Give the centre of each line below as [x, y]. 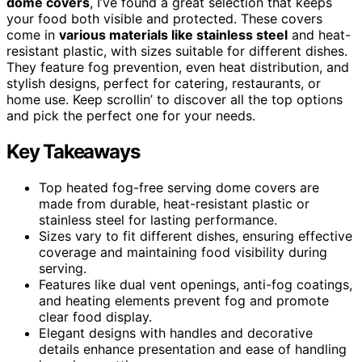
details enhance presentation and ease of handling [193, 349]
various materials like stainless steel [173, 34]
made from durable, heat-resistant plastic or [174, 203]
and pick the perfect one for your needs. [131, 115]
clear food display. [95, 316]
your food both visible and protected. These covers [164, 18]
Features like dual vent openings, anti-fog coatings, [196, 284]
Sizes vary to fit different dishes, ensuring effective [196, 236]
